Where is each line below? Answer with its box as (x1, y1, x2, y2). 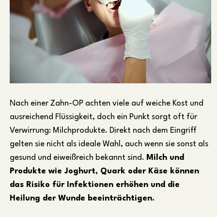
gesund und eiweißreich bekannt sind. (10, 153, 146, 162)
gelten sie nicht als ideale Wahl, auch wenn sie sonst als (10, 139, 208, 148)
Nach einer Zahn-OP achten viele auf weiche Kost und (10, 99, 203, 108)
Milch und (146, 153, 184, 162)
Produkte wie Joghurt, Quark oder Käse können (10, 167, 199, 175)
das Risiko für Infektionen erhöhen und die (10, 180, 180, 189)
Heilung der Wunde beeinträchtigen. (10, 194, 155, 202)
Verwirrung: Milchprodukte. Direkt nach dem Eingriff (10, 126, 197, 135)
